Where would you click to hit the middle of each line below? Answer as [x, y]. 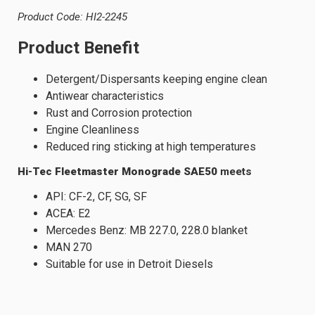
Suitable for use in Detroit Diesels [129, 264]
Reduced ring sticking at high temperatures [151, 146]
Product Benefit [78, 48]
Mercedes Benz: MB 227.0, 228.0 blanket [147, 230]
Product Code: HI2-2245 [72, 17]
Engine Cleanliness [92, 129]
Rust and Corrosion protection [119, 112]
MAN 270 [69, 247]
